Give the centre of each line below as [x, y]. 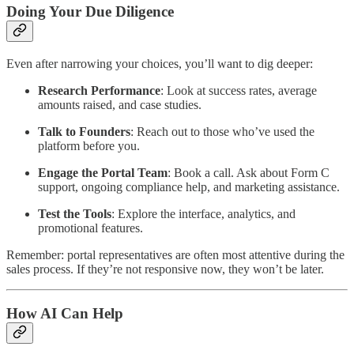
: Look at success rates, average [239, 90]
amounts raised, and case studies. [120, 104]
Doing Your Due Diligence [90, 11]
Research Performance [99, 90]
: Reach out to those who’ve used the [222, 131]
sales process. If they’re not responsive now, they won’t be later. [165, 269]
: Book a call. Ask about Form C [249, 172]
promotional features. [90, 228]
